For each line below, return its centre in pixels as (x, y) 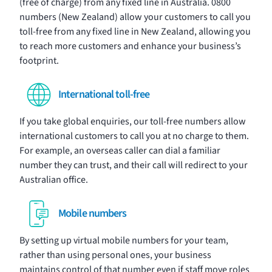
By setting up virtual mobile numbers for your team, (124, 240)
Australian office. (54, 180)
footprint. (39, 61)
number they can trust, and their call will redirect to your (134, 165)
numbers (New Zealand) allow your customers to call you (135, 17)
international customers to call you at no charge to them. (134, 136)
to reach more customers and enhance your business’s (130, 46)
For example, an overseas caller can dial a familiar (120, 151)
